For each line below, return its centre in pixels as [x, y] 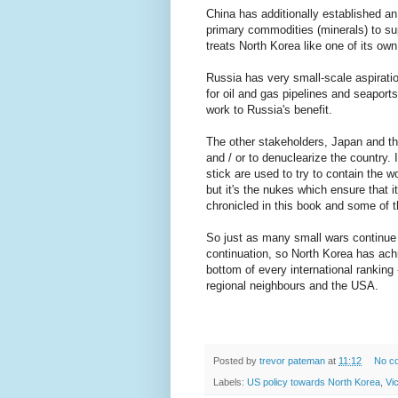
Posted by [236, 361]
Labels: [230, 382]
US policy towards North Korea [314, 382]
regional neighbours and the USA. [292, 286]
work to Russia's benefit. [269, 110]
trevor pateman [292, 361]
